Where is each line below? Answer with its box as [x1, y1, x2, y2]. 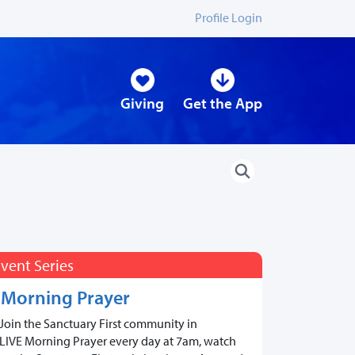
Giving [120, 94, 164, 113]
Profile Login [195, 10, 262, 25]
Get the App [183, 94, 262, 113]
